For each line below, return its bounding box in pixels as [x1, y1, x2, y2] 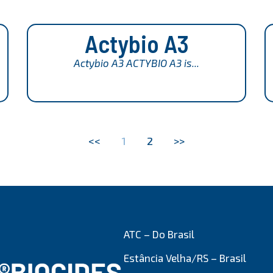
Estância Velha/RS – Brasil [124, 252, 247, 264]
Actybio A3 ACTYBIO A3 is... [74, 57, 199, 69]
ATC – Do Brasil [124, 227, 195, 240]
